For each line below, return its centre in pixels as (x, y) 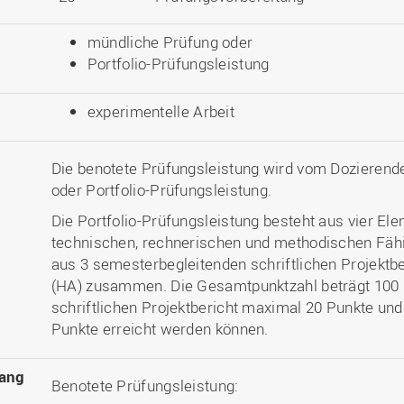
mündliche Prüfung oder (170, 42)
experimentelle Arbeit (161, 111)
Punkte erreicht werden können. (160, 329)
